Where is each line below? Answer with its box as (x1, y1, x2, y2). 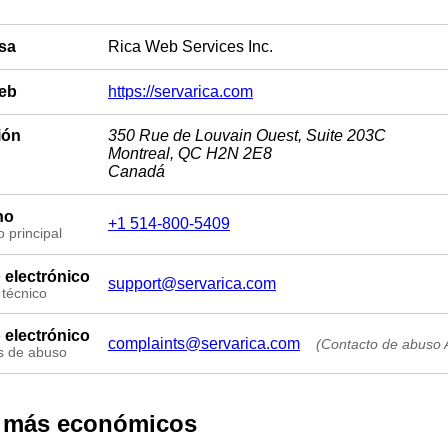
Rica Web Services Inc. (108, 38, 273, 56)
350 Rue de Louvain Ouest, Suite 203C (108, 127, 386, 145)
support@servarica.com (108, 275, 276, 293)
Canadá (108, 163, 165, 181)
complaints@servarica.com (108, 334, 300, 352)
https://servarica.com (108, 82, 253, 100)
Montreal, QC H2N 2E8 (108, 145, 272, 163)
